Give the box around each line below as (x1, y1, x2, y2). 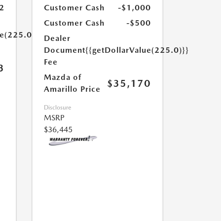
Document (43, 45, 85, 55)
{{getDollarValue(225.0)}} (85, 45, 189, 55)
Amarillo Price (43, 84, 101, 94)
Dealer (43, 34, 71, 43)
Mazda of (43, 73, 81, 82)
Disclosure (43, 104, 71, 111)
